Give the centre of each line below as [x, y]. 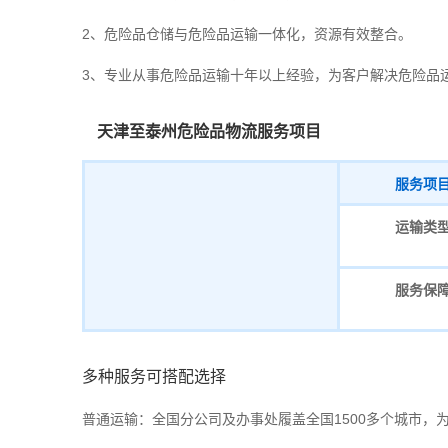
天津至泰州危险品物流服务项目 [209, 131]
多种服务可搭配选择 [154, 376]
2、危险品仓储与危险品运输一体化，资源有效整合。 [247, 34]
